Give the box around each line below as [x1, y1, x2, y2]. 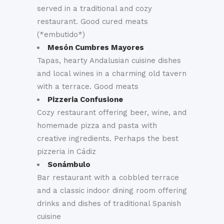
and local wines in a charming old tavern [37, 69, 186, 78]
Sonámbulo [47, 160, 90, 169]
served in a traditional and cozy [37, 4, 152, 13]
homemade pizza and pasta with [37, 121, 157, 130]
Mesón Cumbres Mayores [47, 43, 144, 52]
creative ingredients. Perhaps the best [37, 134, 178, 143]
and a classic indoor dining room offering [37, 186, 187, 195]
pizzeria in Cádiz [37, 147, 96, 156]
